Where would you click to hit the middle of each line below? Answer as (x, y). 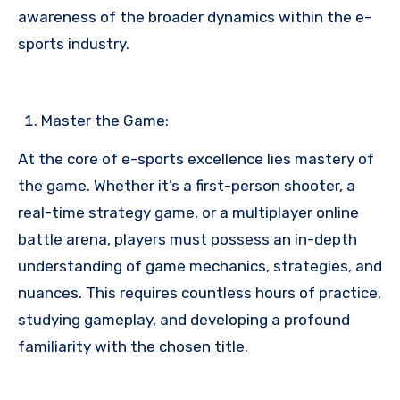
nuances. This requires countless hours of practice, (200, 292)
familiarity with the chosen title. (133, 346)
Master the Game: (105, 120)
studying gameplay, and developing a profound (184, 319)
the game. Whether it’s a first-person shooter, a (187, 185)
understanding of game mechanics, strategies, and (200, 266)
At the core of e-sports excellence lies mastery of (196, 158)
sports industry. (74, 43)
